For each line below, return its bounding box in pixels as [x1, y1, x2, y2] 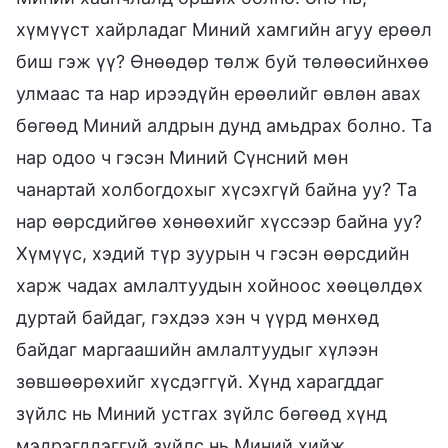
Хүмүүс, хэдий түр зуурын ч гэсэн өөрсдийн [16, 242, 409, 264]
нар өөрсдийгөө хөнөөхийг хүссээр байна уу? [16, 210, 422, 232]
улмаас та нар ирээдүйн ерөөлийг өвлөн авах [16, 82, 421, 104]
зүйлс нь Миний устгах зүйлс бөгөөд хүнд [16, 402, 387, 424]
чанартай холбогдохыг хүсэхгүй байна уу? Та [16, 178, 417, 200]
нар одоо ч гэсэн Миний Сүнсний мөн [16, 146, 348, 168]
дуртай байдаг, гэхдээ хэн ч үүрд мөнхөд [16, 306, 379, 328]
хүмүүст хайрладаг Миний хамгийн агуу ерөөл [16, 18, 432, 40]
